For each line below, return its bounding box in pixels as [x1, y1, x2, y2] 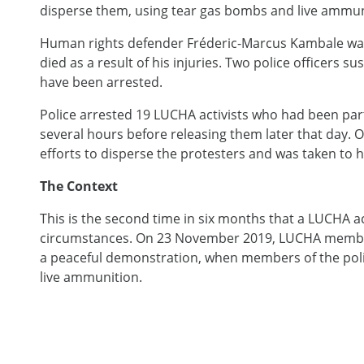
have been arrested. [39, 72, 162, 91]
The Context [39, 176, 118, 195]
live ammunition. [39, 267, 142, 286]
